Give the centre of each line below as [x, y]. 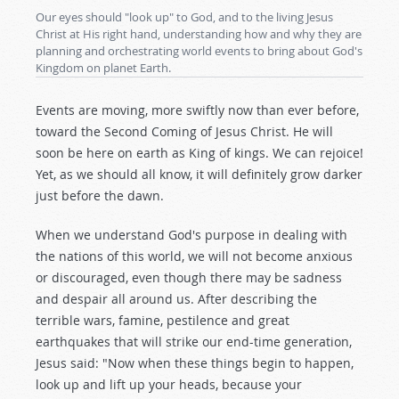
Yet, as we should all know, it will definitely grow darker [199, 174]
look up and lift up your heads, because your [169, 384]
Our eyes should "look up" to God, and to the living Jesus [184, 17]
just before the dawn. [100, 195]
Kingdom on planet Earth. [103, 68]
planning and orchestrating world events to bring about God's [199, 51]
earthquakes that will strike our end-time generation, [194, 342]
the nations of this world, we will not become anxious [194, 256]
